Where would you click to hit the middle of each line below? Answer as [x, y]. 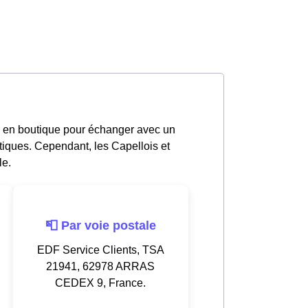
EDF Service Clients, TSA [100, 250]
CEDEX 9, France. [100, 283]
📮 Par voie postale [100, 225]
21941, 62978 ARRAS [100, 266]
